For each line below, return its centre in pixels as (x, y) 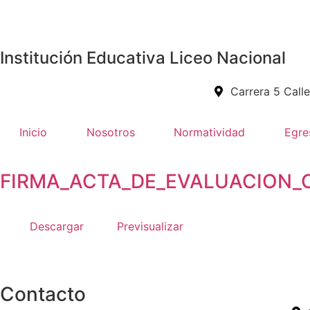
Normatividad (210, 132)
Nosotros (110, 132)
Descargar (57, 226)
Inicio (34, 132)
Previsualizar (150, 226)
